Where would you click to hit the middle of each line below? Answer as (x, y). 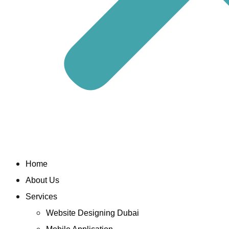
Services (41, 197)
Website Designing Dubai (92, 213)
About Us (42, 180)
